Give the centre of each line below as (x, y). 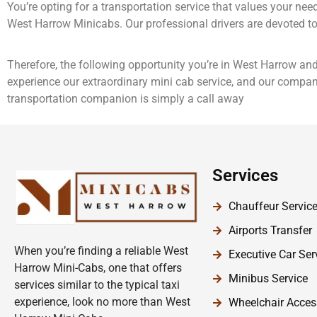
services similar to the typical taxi (97, 285)
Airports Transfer (270, 231)
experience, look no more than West (102, 302)
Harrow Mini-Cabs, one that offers (98, 268)
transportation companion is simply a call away (126, 99)
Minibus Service (268, 279)
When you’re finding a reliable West (101, 251)
